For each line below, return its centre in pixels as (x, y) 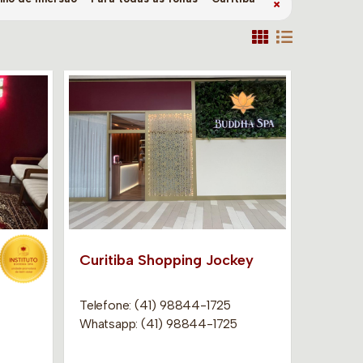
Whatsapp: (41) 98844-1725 (158, 323)
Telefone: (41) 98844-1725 (155, 305)
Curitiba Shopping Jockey (166, 260)
